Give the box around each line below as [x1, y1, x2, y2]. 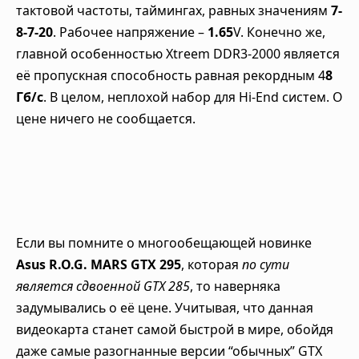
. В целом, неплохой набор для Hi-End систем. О [43, 88, 342, 107]
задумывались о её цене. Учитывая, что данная [16, 298, 313, 317]
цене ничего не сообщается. [16, 110, 196, 128]
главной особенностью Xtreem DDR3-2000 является [16, 45, 340, 63]
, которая [181, 255, 242, 273]
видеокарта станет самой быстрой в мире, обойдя [16, 320, 333, 338]
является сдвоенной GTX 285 [16, 276, 190, 295]
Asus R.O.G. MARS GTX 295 [16, 255, 181, 273]
